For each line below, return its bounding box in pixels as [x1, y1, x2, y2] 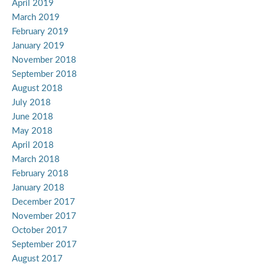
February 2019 [12, 27, 69, 37]
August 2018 [12, 84, 63, 93]
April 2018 [12, 141, 54, 150]
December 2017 [12, 198, 75, 207]
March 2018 [12, 155, 60, 164]
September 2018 [12, 70, 77, 79]
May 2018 [12, 127, 53, 136]
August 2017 [12, 254, 63, 264]
